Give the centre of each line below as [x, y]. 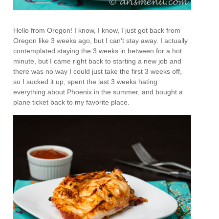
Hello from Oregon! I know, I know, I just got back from [97, 30]
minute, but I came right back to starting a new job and [98, 61]
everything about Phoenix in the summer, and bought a [98, 92]
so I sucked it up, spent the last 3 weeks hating [86, 81]
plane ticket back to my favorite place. [72, 102]
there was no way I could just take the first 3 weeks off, [98, 71]
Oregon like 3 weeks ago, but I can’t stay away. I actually [101, 40]
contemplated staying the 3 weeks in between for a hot [98, 51]
